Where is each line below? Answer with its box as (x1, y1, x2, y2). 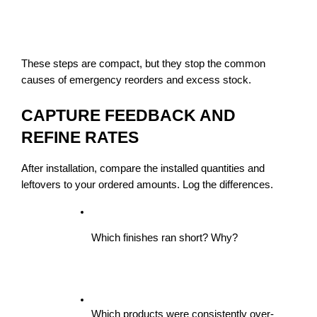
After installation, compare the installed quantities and (21, 163, 265, 175)
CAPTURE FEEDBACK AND (21, 106, 236, 125)
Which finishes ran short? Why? (91, 232, 238, 244)
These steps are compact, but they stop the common (21, 58, 265, 70)
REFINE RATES (21, 128, 139, 147)
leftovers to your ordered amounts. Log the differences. (21, 179, 273, 191)
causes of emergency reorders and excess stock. (21, 74, 251, 86)
